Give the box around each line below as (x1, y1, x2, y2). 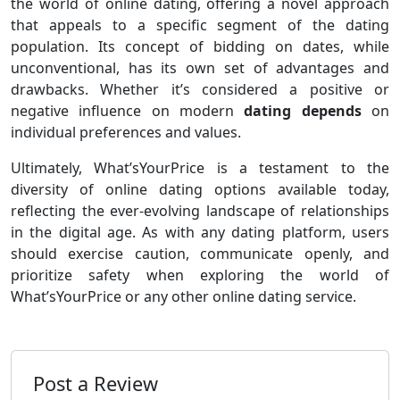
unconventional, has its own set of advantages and (11, 58, 389, 79)
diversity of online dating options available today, (11, 179, 389, 200)
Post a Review (33, 371, 158, 397)
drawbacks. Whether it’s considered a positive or (11, 79, 389, 100)
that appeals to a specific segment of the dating (11, 15, 389, 36)
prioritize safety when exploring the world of (11, 265, 389, 286)
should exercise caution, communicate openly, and (11, 244, 389, 264)
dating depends (244, 101, 362, 121)
